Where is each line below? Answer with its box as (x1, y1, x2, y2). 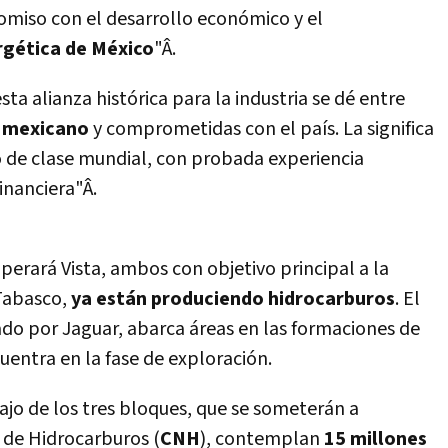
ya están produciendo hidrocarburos (71, 286, 395, 312)
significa (367, 116, 434, 142)
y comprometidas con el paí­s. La (89, 116, 367, 142)
